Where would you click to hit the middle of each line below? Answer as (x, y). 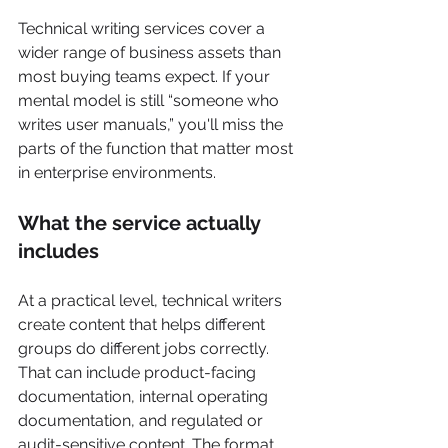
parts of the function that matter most (157, 148)
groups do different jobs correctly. (145, 348)
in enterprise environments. (117, 172)
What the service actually (141, 223)
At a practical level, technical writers (152, 300)
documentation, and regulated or (142, 420)
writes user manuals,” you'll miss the (152, 124)
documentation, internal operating (145, 396)
